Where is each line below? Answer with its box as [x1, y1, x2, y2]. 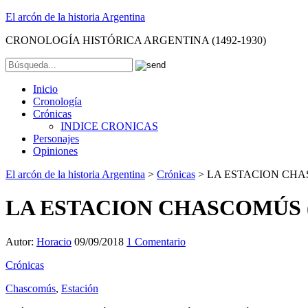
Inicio [33, 83, 58, 95]
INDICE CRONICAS [60, 120, 158, 132]
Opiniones [33, 145, 78, 157]
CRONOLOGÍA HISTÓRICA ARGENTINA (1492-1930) [5, 34, 266, 46]
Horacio [36, 235, 71, 247]
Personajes [33, 133, 79, 144]
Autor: [5, 235, 36, 247]
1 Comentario [126, 235, 186, 247]
